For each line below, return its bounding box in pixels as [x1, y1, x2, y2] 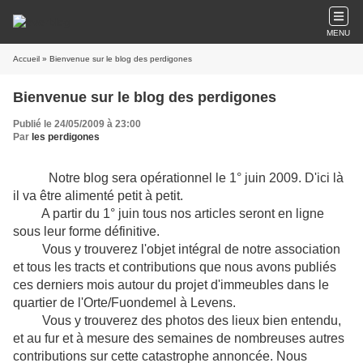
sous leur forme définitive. [13, 224, 160, 238]
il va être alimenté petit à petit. [13, 189, 183, 203]
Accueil [13, 54, 40, 63]
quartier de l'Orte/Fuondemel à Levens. [13, 296, 236, 310]
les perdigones [32, 131, 100, 143]
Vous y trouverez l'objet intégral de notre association [13, 242, 340, 256]
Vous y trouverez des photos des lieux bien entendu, [13, 314, 341, 327]
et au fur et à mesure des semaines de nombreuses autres [13, 331, 344, 345]
